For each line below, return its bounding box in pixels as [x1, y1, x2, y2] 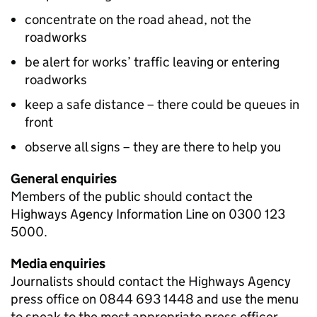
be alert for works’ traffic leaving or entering [25, 54, 279, 70]
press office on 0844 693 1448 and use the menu [11, 291, 299, 307]
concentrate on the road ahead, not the [25, 11, 251, 28]
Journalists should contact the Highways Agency [11, 273, 291, 289]
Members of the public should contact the [11, 188, 253, 204]
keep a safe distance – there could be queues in [25, 96, 299, 113]
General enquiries [11, 171, 117, 187]
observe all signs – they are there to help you [25, 139, 281, 155]
